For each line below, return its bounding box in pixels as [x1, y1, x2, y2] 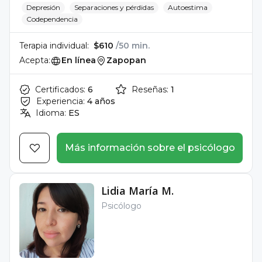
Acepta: [19, 55, 50, 65]
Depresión [26, 3, 60, 12]
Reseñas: [132, 84, 168, 95]
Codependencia [26, 15, 78, 23]
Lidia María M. [101, 184, 174, 198]
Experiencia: [36, 96, 85, 106]
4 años [87, 96, 115, 106]
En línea [61, 55, 96, 65]
